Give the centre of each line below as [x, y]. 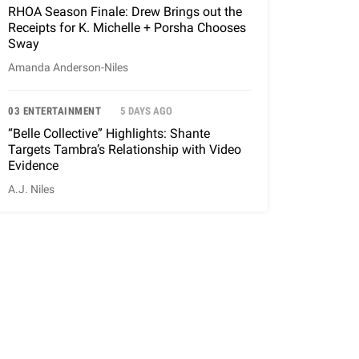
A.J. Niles [31, 190]
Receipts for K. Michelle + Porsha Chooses [127, 28]
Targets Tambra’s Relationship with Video [125, 150]
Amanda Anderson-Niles [68, 68]
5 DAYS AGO [146, 111]
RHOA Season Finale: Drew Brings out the [125, 12]
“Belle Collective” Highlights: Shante [109, 134]
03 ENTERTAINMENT [54, 111]
